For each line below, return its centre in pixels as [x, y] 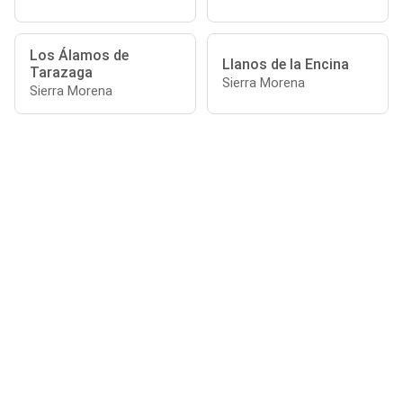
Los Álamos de [79, 55]
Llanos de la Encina [286, 64]
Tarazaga [61, 72]
